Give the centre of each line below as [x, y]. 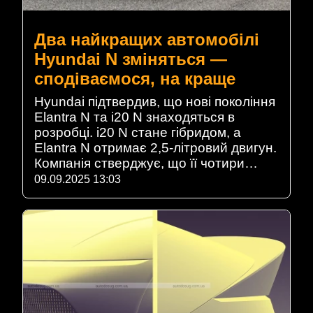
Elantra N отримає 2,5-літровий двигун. [155, 147]
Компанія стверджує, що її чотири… [146, 163]
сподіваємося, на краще [135, 78]
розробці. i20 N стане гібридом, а [138, 132]
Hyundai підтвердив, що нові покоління [155, 101]
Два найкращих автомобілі [147, 39]
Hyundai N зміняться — [131, 59]
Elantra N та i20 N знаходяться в [134, 117]
